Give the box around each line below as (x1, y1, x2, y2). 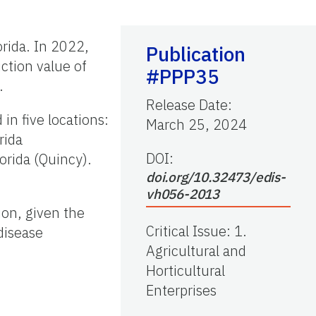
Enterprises (146, 280, 217, 300)
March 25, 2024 (146, 114, 247, 134)
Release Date (146, 95, 228, 114)
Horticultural (146, 260, 225, 280)
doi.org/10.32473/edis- (146, 168, 286, 186)
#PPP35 (146, 63, 219, 90)
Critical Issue (146, 221, 226, 241)
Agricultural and (146, 241, 246, 260)
